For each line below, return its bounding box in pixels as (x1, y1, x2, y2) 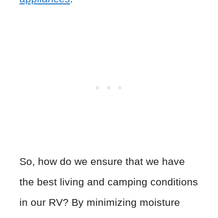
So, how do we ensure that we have (19, 155, 185, 167)
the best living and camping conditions (19, 176, 198, 187)
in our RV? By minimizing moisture (19, 196, 180, 208)
